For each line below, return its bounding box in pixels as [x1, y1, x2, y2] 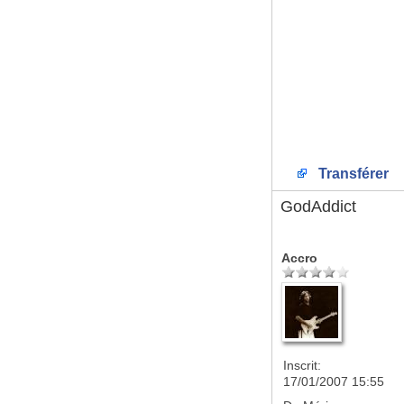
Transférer [314, 166, 389, 181]
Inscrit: [283, 358, 321, 372]
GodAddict [280, 197, 356, 216]
